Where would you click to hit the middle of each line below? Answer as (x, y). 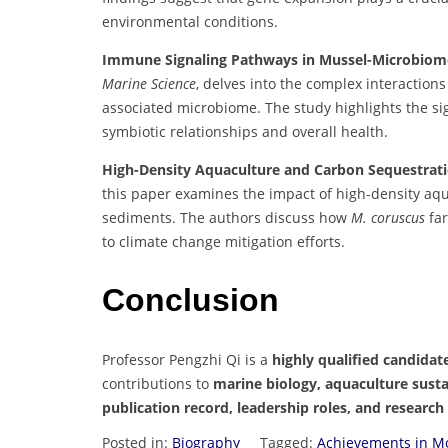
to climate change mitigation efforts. (223, 241)
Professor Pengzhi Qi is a (187, 359)
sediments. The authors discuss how (226, 217)
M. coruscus (388, 217)
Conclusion (190, 300)
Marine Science (149, 83)
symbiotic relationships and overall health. (245, 131)
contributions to (157, 383)
